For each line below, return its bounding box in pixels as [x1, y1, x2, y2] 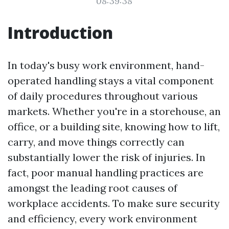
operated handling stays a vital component [8, 74, 214, 87]
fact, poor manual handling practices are [8, 166, 203, 179]
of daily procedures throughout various [8, 89, 198, 102]
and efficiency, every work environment [8, 212, 197, 225]
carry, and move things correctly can [8, 135, 185, 148]
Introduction [8, 21, 113, 43]
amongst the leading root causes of [8, 181, 177, 194]
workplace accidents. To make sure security [8, 197, 220, 210]
